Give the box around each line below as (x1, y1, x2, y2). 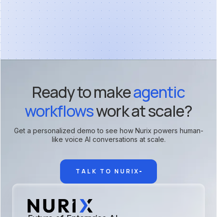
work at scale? (93, 100, 192, 122)
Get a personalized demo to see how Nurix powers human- (14, 126, 203, 135)
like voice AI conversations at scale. (51, 135, 166, 143)
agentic (133, 81, 185, 103)
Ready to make (32, 81, 133, 103)
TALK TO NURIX (76, 167, 139, 175)
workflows (25, 100, 94, 122)
